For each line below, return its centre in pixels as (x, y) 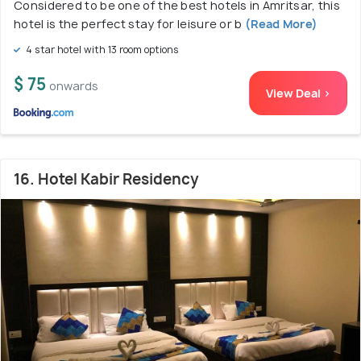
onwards (74, 86)
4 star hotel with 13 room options (101, 50)
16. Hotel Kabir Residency (106, 180)
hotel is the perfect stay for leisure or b (128, 24)
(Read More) (280, 24)
